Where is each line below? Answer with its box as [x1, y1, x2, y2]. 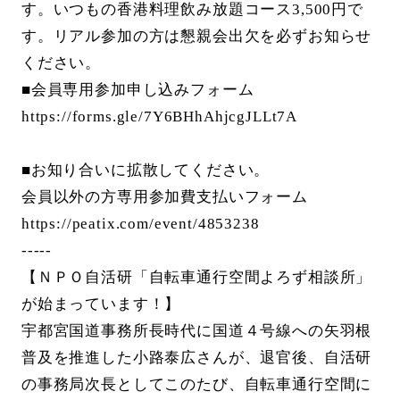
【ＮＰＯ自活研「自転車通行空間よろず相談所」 [21, 269, 372, 287]
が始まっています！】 [21, 296, 181, 313]
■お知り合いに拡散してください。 [21, 162, 271, 179]
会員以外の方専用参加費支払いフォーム [21, 188, 308, 206]
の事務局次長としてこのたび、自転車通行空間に [21, 376, 372, 394]
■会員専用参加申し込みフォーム [21, 81, 254, 99]
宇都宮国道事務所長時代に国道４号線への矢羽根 [21, 322, 372, 340]
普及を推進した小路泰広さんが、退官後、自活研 [21, 349, 372, 367]
